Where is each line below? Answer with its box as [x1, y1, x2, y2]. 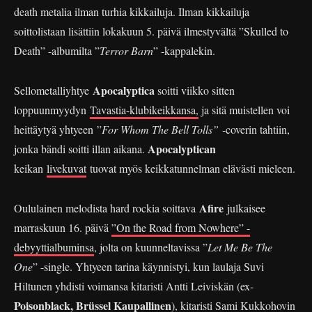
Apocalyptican [148, 141, 216, 157]
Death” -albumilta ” [14, 43, 100, 58]
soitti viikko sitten [155, 83, 235, 98]
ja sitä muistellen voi [198, 102, 290, 118]
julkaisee [224, 201, 265, 216]
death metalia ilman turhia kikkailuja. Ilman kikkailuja [14, 4, 249, 19]
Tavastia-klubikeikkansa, [90, 102, 198, 118]
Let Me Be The [208, 240, 272, 255]
